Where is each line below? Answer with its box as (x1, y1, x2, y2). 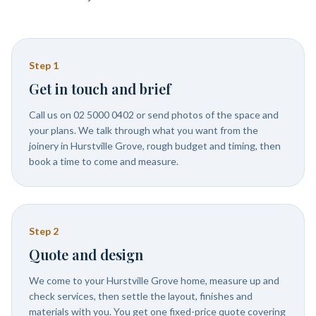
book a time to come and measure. (29, 155, 178, 167)
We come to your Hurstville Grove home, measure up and (29, 274, 279, 286)
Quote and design (29, 245, 143, 264)
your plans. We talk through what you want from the (29, 124, 258, 136)
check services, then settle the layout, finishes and (29, 290, 253, 302)
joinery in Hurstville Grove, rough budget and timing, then (29, 140, 281, 152)
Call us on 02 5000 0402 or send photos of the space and (29, 109, 279, 121)
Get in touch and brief (29, 79, 171, 98)
